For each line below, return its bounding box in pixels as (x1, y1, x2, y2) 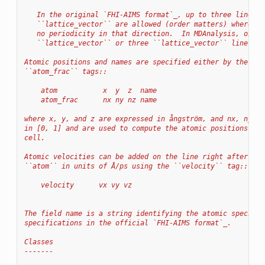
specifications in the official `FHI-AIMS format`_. (24, 219, 231, 228)
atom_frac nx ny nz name (24, 96, 157, 105)
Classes (24, 238, 53, 247)
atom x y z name (24, 86, 157, 95)
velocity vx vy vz (24, 181, 132, 190)
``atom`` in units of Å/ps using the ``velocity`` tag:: (24, 162, 248, 171)
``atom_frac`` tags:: (24, 67, 107, 76)
